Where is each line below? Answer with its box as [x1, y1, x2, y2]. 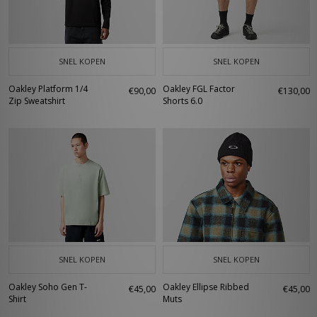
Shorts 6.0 [163, 95, 202, 107]
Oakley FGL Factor [163, 83, 235, 95]
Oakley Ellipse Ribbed [163, 281, 249, 293]
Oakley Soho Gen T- [8, 281, 87, 293]
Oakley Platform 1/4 [8, 83, 88, 95]
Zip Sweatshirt [8, 95, 65, 107]
